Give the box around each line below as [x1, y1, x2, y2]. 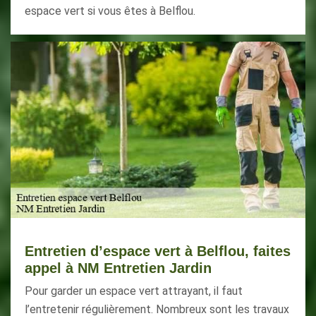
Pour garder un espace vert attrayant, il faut [25, 284, 243, 298]
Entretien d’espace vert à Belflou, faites [25, 243, 291, 259]
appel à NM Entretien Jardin [25, 260, 212, 276]
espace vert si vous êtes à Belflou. [25, 4, 195, 18]
